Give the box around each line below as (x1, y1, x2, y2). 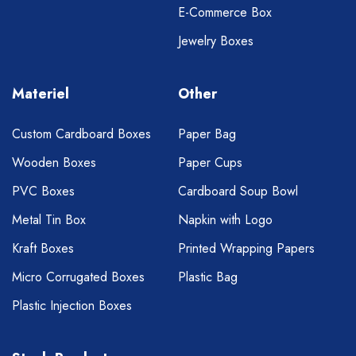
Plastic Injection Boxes (12, 296, 132, 315)
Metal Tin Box (12, 211, 86, 230)
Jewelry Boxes (178, 32, 253, 51)
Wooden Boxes (12, 153, 96, 172)
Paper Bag (178, 125, 236, 144)
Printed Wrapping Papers (178, 239, 315, 258)
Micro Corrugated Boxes (12, 268, 145, 287)
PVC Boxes (12, 182, 75, 201)
